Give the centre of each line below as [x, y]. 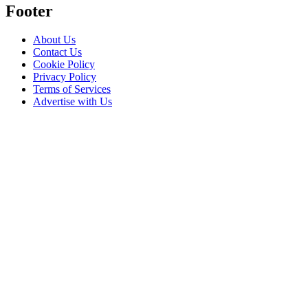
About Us [54, 40]
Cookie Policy [64, 65]
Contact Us [57, 52]
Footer [29, 11]
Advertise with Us [73, 102]
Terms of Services [72, 89]
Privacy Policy [65, 77]
